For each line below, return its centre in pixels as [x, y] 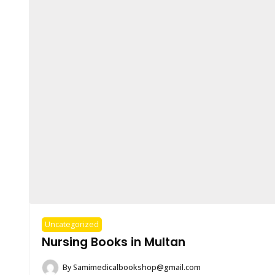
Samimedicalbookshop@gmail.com [137, 268]
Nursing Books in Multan [114, 242]
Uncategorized [72, 225]
